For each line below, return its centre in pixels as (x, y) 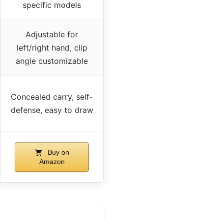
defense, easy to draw (52, 110)
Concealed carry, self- (52, 96)
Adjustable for (52, 34)
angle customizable (52, 61)
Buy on (57, 152)
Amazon (52, 161)
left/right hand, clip (52, 47)
